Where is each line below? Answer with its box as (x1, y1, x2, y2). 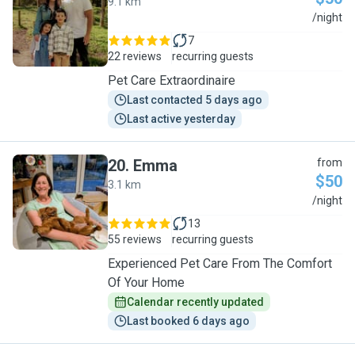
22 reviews (108, 50, 162, 63)
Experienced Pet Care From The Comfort (108, 256, 332, 271)
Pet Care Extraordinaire (108, 73, 235, 88)
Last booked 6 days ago (127, 315, 250, 327)
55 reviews (108, 233, 162, 246)
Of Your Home (108, 275, 185, 290)
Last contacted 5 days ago (127, 94, 262, 106)
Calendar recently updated (127, 296, 264, 308)
